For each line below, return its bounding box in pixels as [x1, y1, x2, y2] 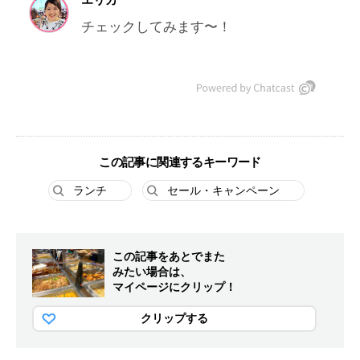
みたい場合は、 [112, 264, 191, 278]
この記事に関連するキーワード [99, 154, 261, 170]
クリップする [140, 311, 208, 325]
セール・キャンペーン [166, 183, 280, 197]
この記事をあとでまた [112, 249, 225, 263]
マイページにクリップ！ [112, 280, 236, 293]
